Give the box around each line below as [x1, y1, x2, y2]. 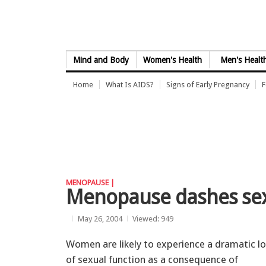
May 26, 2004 [78, 214, 122, 223]
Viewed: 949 [132, 214, 173, 223]
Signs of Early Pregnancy [166, 80, 249, 89]
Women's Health [143, 55, 202, 65]
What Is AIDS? [106, 80, 154, 89]
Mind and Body [73, 55, 129, 65]
